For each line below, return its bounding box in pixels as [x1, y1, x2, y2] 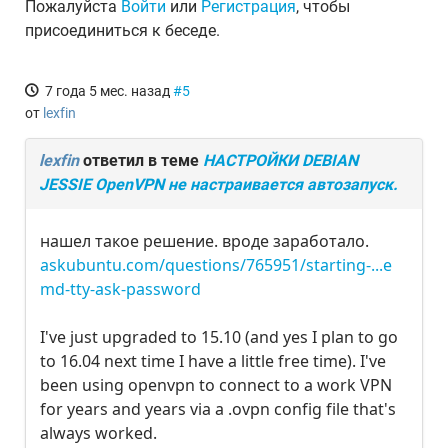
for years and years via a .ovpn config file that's [40, 398, 396, 420]
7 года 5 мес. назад [45, 83, 171, 99]
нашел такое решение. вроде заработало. [40, 230, 369, 252]
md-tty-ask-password [40, 278, 201, 300]
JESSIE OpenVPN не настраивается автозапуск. [39, 175, 398, 194]
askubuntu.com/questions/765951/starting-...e [40, 254, 392, 276]
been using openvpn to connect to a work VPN [40, 374, 392, 396]
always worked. [40, 422, 157, 444]
